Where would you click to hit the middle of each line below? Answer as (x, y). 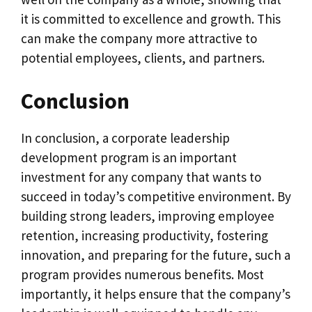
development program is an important (129, 157)
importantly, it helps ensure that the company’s (156, 294)
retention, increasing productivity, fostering (145, 235)
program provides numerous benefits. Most (142, 274)
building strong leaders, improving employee (148, 216)
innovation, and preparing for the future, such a (156, 255)
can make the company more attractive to (139, 39)
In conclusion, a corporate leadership (125, 138)
